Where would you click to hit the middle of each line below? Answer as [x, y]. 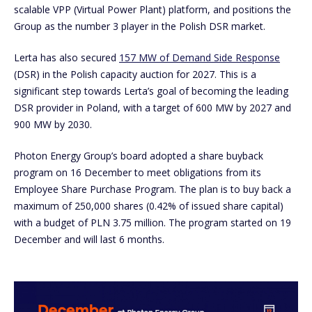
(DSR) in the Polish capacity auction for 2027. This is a [135, 75]
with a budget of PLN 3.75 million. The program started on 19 [153, 223]
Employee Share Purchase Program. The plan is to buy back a [153, 189]
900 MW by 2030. [53, 125]
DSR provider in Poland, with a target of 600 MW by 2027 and [153, 108]
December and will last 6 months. [89, 240]
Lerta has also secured [67, 58]
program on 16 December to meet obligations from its [138, 173]
